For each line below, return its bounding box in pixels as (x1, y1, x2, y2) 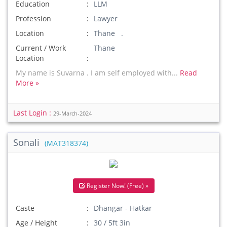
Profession (16, 14, 51, 23)
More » (16, 78, 39, 88)
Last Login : (13, 108, 53, 118)
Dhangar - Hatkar (94, 203, 153, 213)
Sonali (13, 136, 42, 148)
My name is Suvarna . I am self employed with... (16, 68, 180, 78)
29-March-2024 (53, 110, 92, 117)
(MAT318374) (45, 139, 88, 148)
